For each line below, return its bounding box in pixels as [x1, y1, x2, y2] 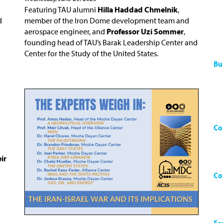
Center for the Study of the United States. [24, 48, 158, 58]
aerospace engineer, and [24, 26, 107, 36]
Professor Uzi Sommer [107, 26, 184, 36]
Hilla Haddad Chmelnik [98, 4, 178, 14]
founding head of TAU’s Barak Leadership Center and [24, 37, 198, 47]
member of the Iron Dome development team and [24, 15, 189, 25]
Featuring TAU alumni [24, 4, 98, 14]
